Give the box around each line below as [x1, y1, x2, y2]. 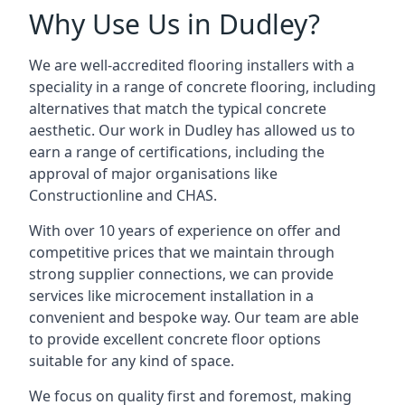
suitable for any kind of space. [29, 351, 234, 371]
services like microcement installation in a [29, 286, 314, 306]
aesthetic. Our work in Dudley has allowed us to [29, 120, 355, 140]
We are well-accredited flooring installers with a [29, 55, 354, 75]
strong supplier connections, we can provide [29, 264, 334, 284]
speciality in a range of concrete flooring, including [29, 77, 376, 97]
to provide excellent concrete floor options [29, 329, 321, 349]
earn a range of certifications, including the [29, 142, 325, 162]
